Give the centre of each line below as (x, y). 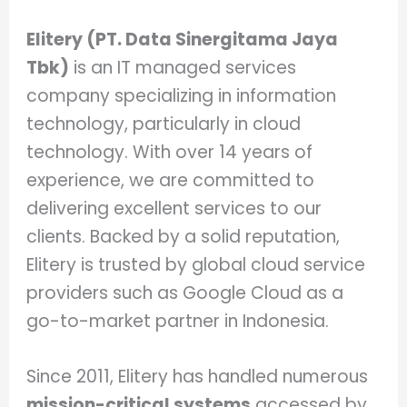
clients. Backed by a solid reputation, (184, 236)
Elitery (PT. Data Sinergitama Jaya (183, 39)
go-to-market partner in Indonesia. (178, 321)
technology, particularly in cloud (164, 124)
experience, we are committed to (171, 180)
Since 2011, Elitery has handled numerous (198, 377)
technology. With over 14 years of (170, 152)
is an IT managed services (183, 67)
